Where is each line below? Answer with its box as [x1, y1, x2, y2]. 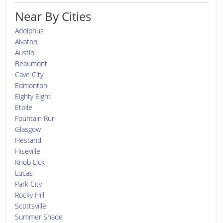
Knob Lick [15, 157, 45, 167]
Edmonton [15, 81, 47, 90]
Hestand [15, 135, 41, 145]
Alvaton [15, 37, 37, 46]
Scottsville [15, 201, 46, 211]
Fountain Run [15, 113, 56, 123]
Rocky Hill [15, 190, 44, 200]
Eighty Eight [15, 92, 51, 101]
